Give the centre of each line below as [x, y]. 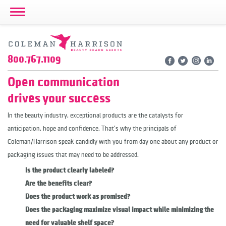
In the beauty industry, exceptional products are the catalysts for [96, 116]
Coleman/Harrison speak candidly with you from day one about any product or [113, 142]
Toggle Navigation [24, 7]
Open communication [64, 82]
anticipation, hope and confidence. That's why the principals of [92, 129]
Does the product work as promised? [78, 197]
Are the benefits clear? [59, 184]
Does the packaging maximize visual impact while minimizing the [120, 210]
